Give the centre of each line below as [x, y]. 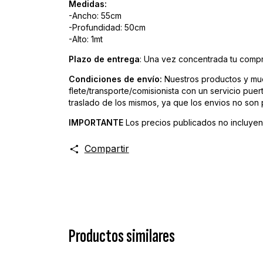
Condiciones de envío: [115, 79]
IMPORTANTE [97, 122]
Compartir [107, 149]
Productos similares [122, 237]
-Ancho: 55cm [95, 16]
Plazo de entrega [104, 59]
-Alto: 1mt [86, 39]
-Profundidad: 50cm [107, 27]
